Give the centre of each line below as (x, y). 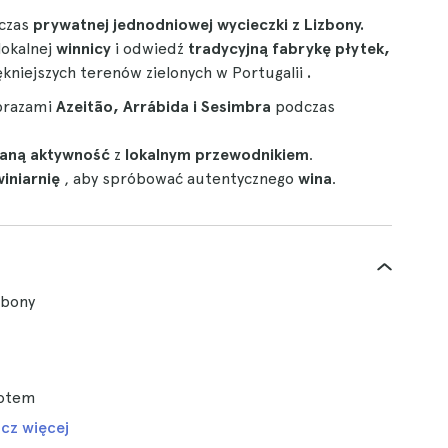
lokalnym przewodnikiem (217, 154)
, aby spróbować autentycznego (181, 178)
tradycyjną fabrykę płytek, (289, 48)
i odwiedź (151, 48)
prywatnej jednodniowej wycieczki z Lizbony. (198, 24)
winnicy (85, 48)
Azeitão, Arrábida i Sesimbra (165, 106)
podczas (305, 106)
